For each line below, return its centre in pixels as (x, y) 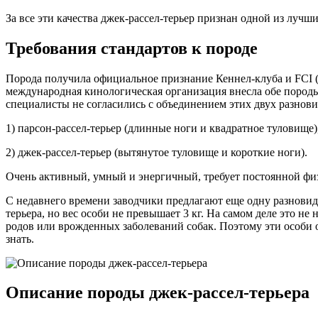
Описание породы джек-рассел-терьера (158, 293)
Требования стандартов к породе (132, 48)
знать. (20, 238)
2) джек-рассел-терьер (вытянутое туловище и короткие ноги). (157, 152)
